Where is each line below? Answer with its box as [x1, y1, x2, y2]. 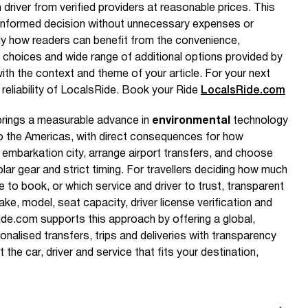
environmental [152, 116, 230, 126]
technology [230, 116, 288, 126]
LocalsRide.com [201, 86, 285, 96]
